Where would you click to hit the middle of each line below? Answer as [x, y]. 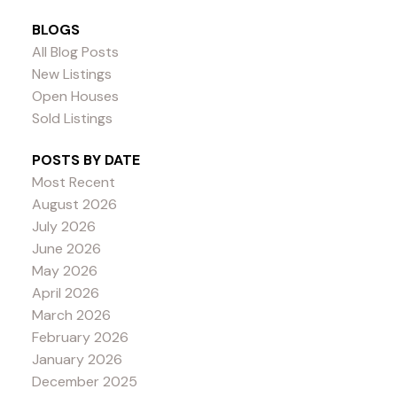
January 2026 [77, 359]
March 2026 [71, 315]
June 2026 [66, 248]
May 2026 [64, 270]
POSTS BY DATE [86, 160]
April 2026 [65, 292]
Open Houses [75, 96]
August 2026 [74, 204]
